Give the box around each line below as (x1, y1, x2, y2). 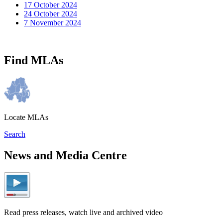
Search (4, 130, 25, 139)
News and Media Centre (4, 149, 127, 162)
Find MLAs (4, 54, 63, 67)
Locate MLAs (4, 113, 48, 122)
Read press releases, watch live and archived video (4, 208, 163, 217)
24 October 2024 (24, 9, 77, 18)
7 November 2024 (24, 18, 81, 27)
